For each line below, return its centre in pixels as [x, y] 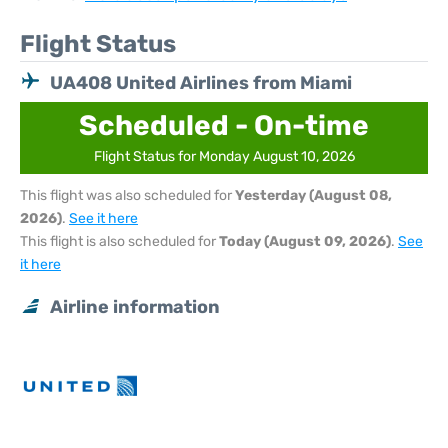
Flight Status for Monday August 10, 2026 [224, 156]
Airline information [135, 307]
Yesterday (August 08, [313, 195]
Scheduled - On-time [224, 125]
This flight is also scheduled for [119, 241]
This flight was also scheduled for [127, 195]
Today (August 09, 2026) [305, 241]
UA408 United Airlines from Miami [201, 83]
